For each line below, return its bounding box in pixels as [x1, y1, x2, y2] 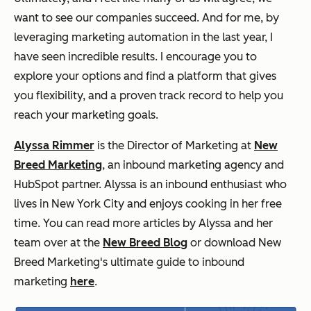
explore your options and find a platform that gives [14, 69, 276, 83]
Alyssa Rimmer [14, 138, 94, 152]
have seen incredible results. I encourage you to [14, 49, 257, 63]
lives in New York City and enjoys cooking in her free [14, 196, 282, 210]
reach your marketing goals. [14, 108, 158, 121]
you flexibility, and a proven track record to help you [14, 88, 283, 102]
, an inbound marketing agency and [102, 158, 284, 171]
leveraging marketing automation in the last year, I [14, 30, 273, 44]
